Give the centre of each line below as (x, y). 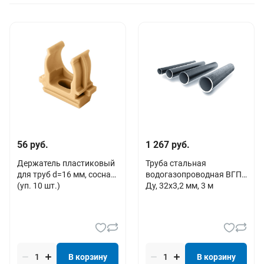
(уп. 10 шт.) (39, 185)
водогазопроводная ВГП (194, 174)
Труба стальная (176, 163)
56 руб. (33, 144)
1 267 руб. (168, 144)
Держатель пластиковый (66, 163)
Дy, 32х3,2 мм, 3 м (179, 185)
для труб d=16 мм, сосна (64, 174)
